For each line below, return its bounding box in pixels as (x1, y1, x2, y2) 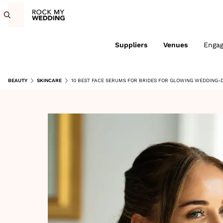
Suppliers (114, 41, 147, 49)
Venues (163, 41, 188, 49)
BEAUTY (8, 78, 27, 83)
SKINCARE (37, 78, 62, 83)
